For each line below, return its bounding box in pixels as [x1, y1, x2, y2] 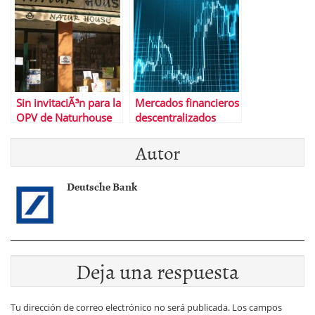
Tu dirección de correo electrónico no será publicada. [11, 301, 230, 314]
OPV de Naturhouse [16, 110, 112, 125]
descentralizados [135, 110, 216, 125]
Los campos [232, 301, 282, 314]
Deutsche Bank [67, 178, 137, 195]
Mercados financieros [135, 96, 239, 110]
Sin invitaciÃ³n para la [16, 96, 121, 110]
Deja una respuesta [76, 255, 239, 287]
